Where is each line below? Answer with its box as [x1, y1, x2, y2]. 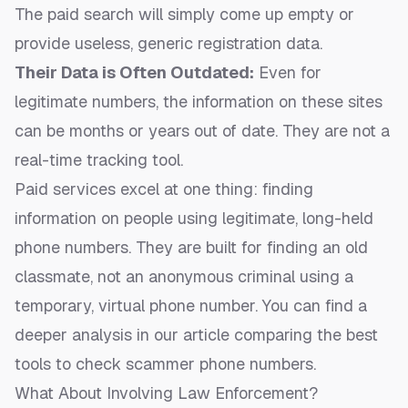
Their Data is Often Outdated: [15, 62, 254, 84]
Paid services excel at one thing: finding [15, 178, 313, 200]
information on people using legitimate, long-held [15, 208, 373, 229]
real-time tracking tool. [15, 149, 183, 171]
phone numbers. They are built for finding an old [15, 237, 368, 259]
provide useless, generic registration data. [15, 33, 322, 55]
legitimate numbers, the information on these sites [15, 91, 382, 113]
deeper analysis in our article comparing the [15, 324, 346, 346]
